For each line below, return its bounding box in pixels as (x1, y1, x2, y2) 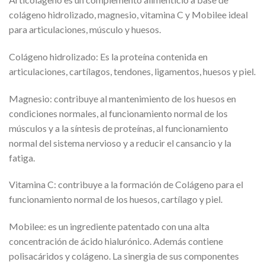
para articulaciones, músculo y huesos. (9, 23, 161, 35)
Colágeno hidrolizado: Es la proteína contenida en (9, 50, 208, 62)
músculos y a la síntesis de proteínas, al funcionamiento (9, 122, 228, 134)
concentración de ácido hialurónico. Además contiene (9, 235, 223, 247)
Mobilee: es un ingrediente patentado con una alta (9, 221, 209, 232)
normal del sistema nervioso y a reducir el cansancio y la (9, 137, 231, 148)
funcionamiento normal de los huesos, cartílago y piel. (9, 193, 222, 205)
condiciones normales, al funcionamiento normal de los (9, 107, 228, 119)
